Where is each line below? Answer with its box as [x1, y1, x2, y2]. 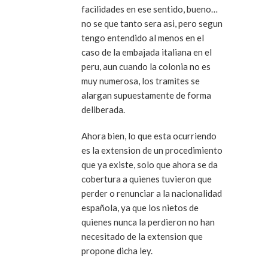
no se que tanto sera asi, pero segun [81, 17, 223, 29]
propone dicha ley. [81, 245, 153, 256]
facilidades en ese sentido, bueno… [81, 3, 218, 14]
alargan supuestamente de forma [81, 89, 211, 100]
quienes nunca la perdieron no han [81, 216, 215, 227]
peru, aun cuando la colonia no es [81, 60, 211, 72]
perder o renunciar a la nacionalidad [81, 187, 222, 199]
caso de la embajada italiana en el [81, 46, 212, 57]
